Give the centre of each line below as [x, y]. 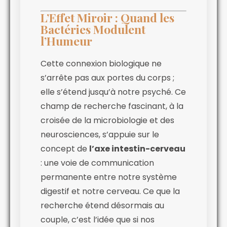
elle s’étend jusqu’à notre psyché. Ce [113, 92]
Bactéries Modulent [93, 29]
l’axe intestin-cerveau [137, 148]
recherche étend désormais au [102, 205]
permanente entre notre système [109, 177]
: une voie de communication [97, 163]
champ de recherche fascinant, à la [112, 106]
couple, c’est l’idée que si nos [98, 219]
